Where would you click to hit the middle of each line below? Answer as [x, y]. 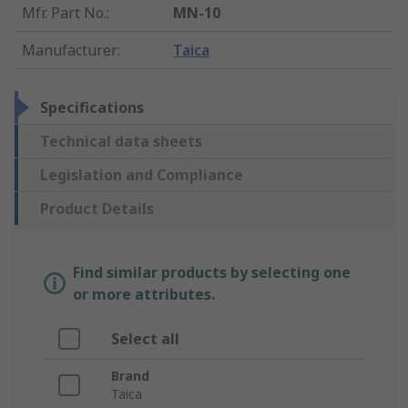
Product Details [97, 209]
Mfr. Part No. [64, 13]
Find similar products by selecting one [212, 273]
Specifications [92, 108]
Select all [145, 339]
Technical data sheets [121, 142]
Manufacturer [70, 51]
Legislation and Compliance [142, 175]
